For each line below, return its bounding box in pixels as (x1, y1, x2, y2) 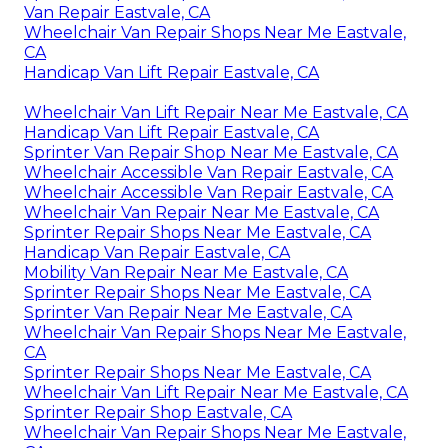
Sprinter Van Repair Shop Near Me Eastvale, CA (24, 143, 398, 163)
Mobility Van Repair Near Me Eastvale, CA (24, 263, 348, 283)
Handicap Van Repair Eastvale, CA (24, 243, 290, 263)
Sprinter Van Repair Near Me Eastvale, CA (24, 303, 352, 323)
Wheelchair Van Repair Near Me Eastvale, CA (24, 203, 379, 223)
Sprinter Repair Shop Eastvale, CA (24, 403, 292, 423)
